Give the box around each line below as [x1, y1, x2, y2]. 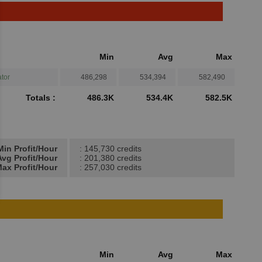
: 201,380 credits [80, 153, 142, 163]
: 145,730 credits [80, 144, 142, 153]
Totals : [26, 93, 56, 102]
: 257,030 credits [80, 163, 142, 172]
